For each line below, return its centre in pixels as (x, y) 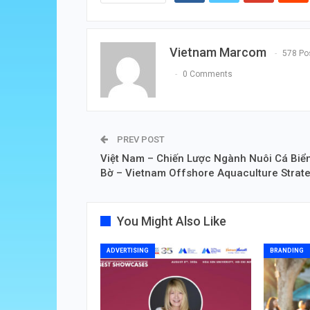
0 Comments (208, 74)
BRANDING (286, 251)
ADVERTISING (128, 251)
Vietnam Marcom (218, 53)
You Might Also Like (172, 221)
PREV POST (140, 140)
